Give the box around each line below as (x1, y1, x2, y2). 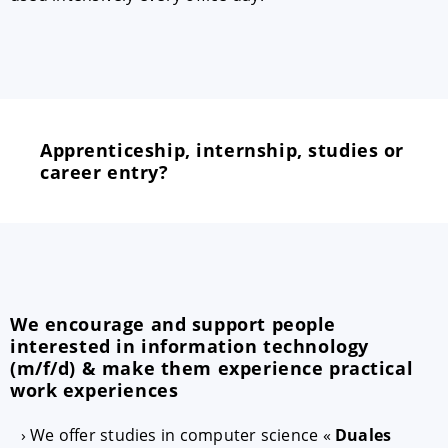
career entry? (40, 160, 169, 184)
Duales (334, 424, 392, 446)
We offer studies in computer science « (30, 424, 335, 446)
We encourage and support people (10, 312, 336, 336)
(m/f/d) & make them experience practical (10, 356, 414, 380)
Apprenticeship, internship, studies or (40, 138, 405, 162)
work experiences (10, 378, 179, 402)
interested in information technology (10, 334, 369, 358)
